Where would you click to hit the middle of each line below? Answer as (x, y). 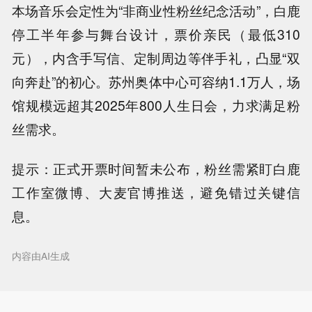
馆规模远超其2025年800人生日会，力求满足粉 (156, 106)
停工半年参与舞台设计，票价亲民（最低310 (156, 34)
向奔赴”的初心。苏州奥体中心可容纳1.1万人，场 (156, 82)
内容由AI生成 (41, 255)
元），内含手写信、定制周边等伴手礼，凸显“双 (156, 58)
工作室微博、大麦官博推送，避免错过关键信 (156, 193)
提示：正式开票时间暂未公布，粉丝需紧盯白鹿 (156, 169)
